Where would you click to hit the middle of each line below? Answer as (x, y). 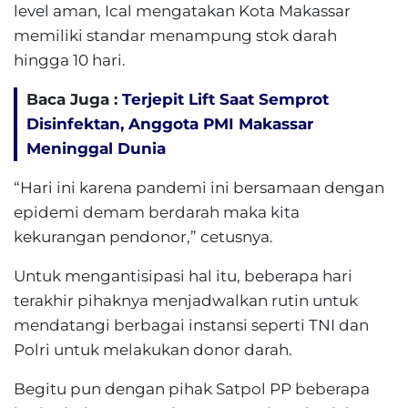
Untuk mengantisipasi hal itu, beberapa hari (183, 276)
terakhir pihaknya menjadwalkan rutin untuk (186, 301)
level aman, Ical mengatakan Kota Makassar (182, 11)
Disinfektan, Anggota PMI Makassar (170, 124)
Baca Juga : (74, 99)
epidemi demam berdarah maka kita (157, 212)
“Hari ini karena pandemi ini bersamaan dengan (199, 188)
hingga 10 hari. (70, 60)
